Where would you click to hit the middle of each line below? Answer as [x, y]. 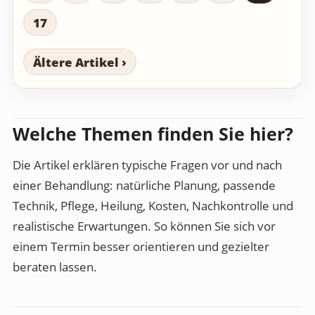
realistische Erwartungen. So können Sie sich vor [144, 226]
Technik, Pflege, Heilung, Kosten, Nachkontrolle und [153, 206]
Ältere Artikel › [80, 62]
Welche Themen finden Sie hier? [153, 134]
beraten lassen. [55, 267]
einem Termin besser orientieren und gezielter [141, 247]
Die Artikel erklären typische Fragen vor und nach [147, 165]
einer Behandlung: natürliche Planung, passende [144, 186]
